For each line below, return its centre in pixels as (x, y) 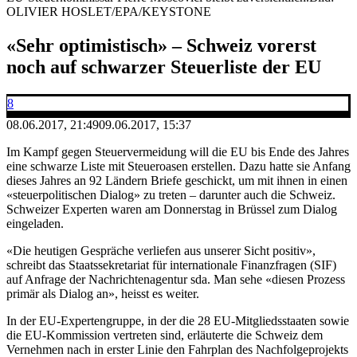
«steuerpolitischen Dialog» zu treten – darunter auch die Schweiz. (171, 194)
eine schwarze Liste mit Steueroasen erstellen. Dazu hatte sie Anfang (178, 166)
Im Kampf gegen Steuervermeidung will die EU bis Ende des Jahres (178, 151)
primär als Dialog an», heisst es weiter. (103, 293)
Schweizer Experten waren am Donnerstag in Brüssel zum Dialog (172, 209)
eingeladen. (35, 223)
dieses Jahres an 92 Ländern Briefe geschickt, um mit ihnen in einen (177, 180)
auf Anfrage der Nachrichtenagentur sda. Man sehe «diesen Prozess (176, 279)
